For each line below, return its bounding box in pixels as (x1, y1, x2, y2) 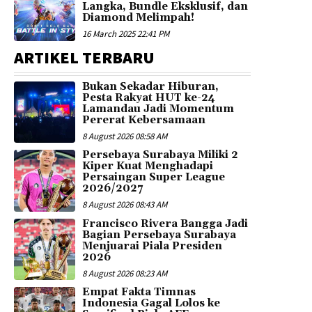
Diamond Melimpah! (82, 11, 195, 25)
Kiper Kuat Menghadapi (82, 159, 214, 173)
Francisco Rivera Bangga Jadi (82, 217, 249, 231)
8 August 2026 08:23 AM (82, 267, 168, 279)
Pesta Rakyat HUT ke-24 (82, 91, 216, 104)
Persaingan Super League (82, 171, 226, 185)
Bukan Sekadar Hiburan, (82, 79, 219, 93)
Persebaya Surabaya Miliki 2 (82, 148, 239, 162)
